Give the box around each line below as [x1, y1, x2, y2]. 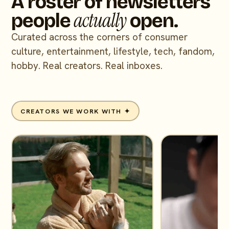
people [11, 9, 74, 32]
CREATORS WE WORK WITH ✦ [20, 106, 131, 116]
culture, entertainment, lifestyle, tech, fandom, [11, 45, 215, 58]
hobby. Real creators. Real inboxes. [11, 59, 163, 72]
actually [74, 8, 127, 33]
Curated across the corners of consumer [11, 31, 188, 43]
